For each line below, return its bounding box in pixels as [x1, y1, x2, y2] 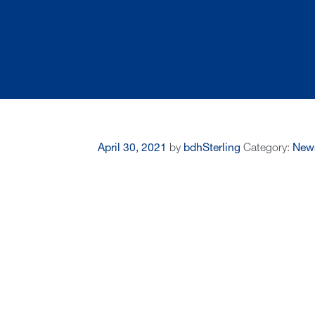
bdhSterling [183, 143, 240, 155]
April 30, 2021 [97, 143, 167, 155]
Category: [243, 143, 292, 155]
